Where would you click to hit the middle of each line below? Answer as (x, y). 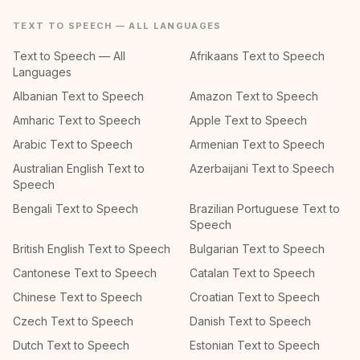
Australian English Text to (79, 168)
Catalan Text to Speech (252, 273)
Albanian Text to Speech (78, 96)
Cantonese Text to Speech (85, 273)
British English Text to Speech (92, 249)
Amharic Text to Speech (77, 120)
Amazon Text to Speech (254, 96)
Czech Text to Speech (73, 321)
